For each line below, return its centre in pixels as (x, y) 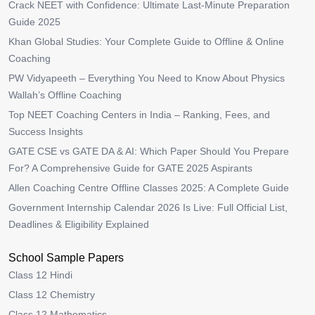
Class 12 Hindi (40, 275)
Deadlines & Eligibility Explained (79, 224)
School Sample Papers (66, 258)
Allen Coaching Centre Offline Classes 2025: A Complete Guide (149, 188)
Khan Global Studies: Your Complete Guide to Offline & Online (146, 41)
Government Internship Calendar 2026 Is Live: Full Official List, (148, 207)
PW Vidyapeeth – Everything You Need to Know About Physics (147, 78)
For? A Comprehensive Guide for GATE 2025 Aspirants (130, 168)
